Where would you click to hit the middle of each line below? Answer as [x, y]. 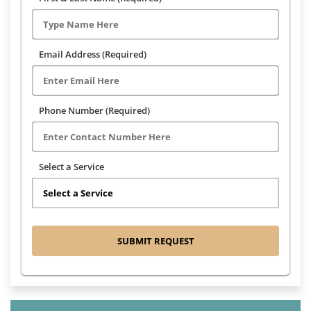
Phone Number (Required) [94, 110]
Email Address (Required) [93, 54]
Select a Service [72, 166]
